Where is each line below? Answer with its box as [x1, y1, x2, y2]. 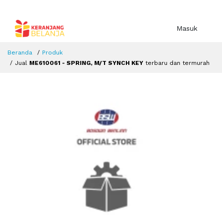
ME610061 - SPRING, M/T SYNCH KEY [29, 59, 143, 67]
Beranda [7, 49, 32, 56]
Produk [42, 49, 63, 56]
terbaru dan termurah [143, 59, 210, 67]
